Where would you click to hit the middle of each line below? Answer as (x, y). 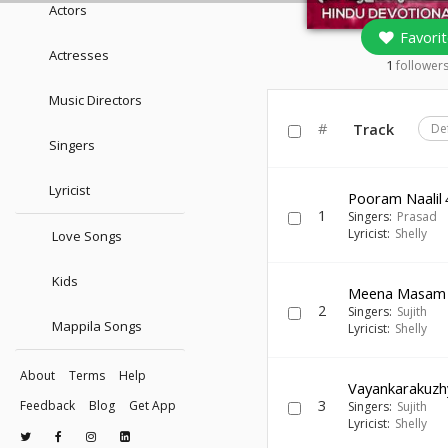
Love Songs (85, 236)
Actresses (79, 55)
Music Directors (95, 100)
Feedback (47, 405)
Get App (152, 405)
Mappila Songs (95, 326)
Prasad (416, 216)
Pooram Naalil (395, 198)
